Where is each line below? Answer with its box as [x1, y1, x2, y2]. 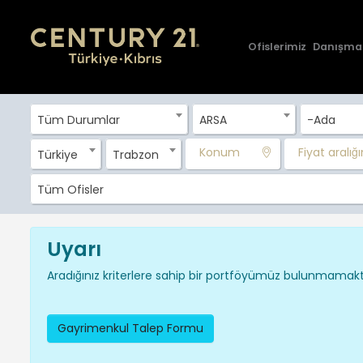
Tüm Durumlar [37, 112, 120, 129]
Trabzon [112, 147, 159, 164]
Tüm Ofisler [37, 181, 104, 199]
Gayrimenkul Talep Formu [58, 320, 203, 337]
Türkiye [37, 147, 78, 164]
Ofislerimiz [247, 40, 306, 54]
